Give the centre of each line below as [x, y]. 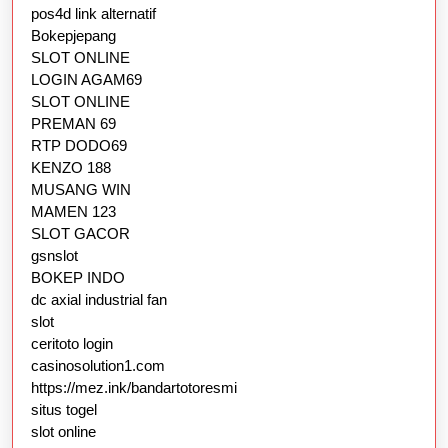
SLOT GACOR [80, 233]
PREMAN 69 [73, 123]
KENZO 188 [71, 167]
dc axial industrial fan [99, 299]
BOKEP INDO [78, 277]
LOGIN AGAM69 [86, 79]
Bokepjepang [73, 35]
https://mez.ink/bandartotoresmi [134, 387]
